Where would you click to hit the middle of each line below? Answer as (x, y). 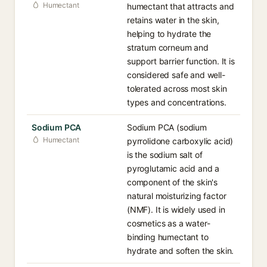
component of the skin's (173, 182)
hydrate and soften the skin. (181, 251)
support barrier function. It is (181, 61)
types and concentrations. (177, 102)
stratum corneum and (168, 47)
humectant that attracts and (181, 6)
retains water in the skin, (173, 20)
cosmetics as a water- (169, 223)
